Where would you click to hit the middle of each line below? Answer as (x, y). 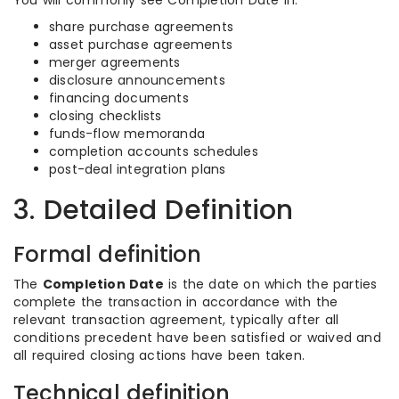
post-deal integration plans (138, 169)
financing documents (119, 98)
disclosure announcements (137, 80)
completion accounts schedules (154, 151)
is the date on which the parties (270, 284)
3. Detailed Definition (154, 210)
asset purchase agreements (141, 45)
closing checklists (106, 116)
